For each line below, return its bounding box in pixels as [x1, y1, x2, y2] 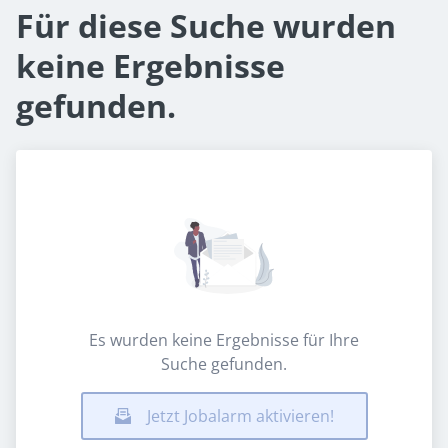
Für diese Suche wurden [16, 4, 396, 47]
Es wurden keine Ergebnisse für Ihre [89, 329, 359, 351]
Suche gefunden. [161, 353, 287, 375]
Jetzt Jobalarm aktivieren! [146, 405, 334, 427]
